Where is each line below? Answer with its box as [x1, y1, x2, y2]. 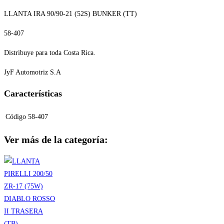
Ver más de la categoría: [4, 134, 108, 145]
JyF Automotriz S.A [4, 68, 61, 76]
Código [5, 112, 26, 120]
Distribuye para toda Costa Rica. [4, 48, 95, 56]
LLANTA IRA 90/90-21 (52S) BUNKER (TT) [4, 9, 137, 17]
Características [4, 88, 62, 98]
